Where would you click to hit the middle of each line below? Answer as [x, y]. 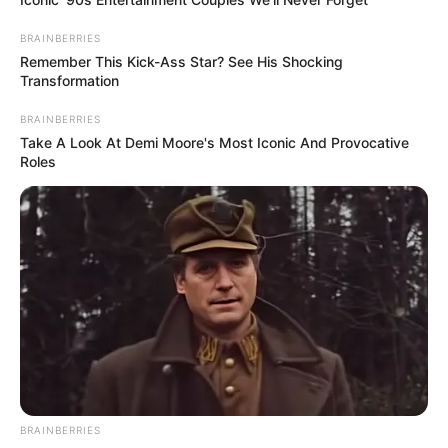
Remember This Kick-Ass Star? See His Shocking [181, 62]
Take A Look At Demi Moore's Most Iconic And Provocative [214, 143]
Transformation [69, 81]
